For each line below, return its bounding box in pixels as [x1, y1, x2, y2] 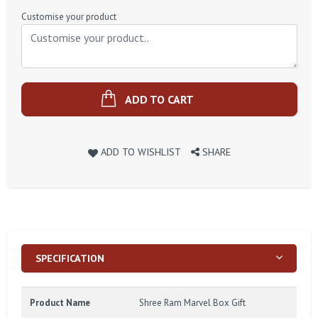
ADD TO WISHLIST [101, 145, 181, 159]
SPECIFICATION [35, 251, 104, 265]
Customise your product [21, 11, 116, 23]
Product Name [30, 297, 90, 309]
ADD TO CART [125, 92, 194, 107]
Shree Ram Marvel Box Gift [139, 297, 246, 309]
